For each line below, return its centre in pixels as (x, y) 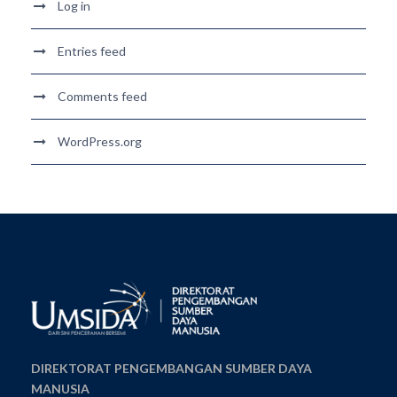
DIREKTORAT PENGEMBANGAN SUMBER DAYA (171, 369)
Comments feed (102, 97)
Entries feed (92, 51)
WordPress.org (100, 142)
